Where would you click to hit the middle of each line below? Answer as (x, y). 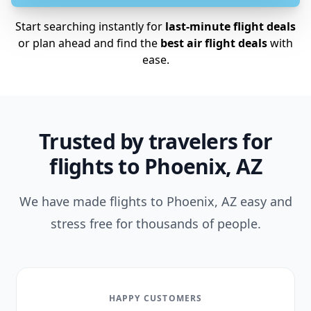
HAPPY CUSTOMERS (155, 298)
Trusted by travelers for (155, 141)
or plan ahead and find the (88, 43)
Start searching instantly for (90, 26)
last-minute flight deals (230, 26)
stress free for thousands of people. (155, 224)
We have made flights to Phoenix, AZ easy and (155, 201)
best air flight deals (212, 43)
